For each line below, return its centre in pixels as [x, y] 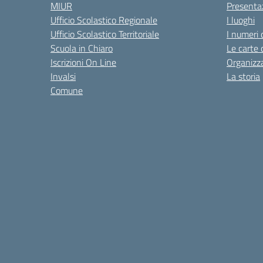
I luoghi [241, 20]
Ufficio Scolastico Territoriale [105, 34]
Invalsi [63, 76]
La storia [243, 76]
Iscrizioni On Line [83, 62]
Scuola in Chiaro [82, 48]
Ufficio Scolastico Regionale [104, 20]
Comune [67, 90]
